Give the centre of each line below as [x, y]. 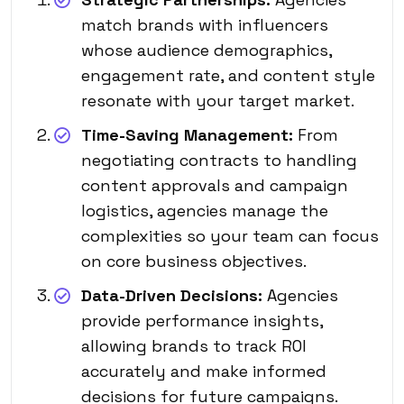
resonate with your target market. [218, 100]
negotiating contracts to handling [219, 160]
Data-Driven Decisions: [172, 295]
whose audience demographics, [207, 50]
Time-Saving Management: [187, 134]
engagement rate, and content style [228, 75]
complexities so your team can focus [230, 235]
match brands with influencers [205, 24]
